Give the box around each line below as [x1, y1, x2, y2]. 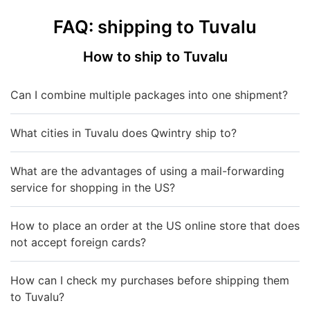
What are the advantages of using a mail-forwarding [10, 163, 284, 178]
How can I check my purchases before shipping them [10, 273, 289, 287]
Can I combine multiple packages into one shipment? [10, 87, 288, 102]
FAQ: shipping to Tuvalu [53, 15, 257, 37]
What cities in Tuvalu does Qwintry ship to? [10, 125, 237, 140]
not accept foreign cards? [10, 235, 146, 249]
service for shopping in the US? [10, 180, 175, 194]
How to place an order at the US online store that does [10, 218, 300, 232]
